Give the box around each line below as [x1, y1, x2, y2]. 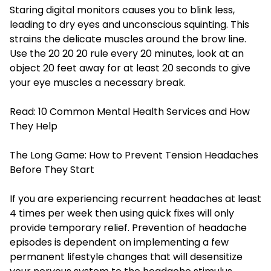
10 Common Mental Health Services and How [38, 105, 250, 119]
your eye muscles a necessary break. [10, 76, 186, 90]
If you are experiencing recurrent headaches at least [10, 192, 261, 206]
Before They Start [10, 163, 94, 177]
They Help [10, 119, 57, 134]
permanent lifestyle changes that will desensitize [10, 250, 243, 264]
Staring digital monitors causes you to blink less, [10, 3, 235, 18]
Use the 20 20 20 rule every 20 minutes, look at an [10, 47, 244, 61]
